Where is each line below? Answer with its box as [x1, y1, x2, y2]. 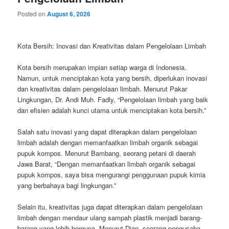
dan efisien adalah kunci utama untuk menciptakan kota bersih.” [17, 105, 207, 115]
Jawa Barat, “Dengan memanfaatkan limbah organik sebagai [17, 158, 196, 169]
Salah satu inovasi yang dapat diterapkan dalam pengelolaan [17, 126, 197, 136]
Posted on [17, 9, 48, 18]
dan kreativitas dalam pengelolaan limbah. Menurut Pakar [17, 83, 188, 94]
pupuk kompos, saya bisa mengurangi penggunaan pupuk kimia [17, 169, 206, 179]
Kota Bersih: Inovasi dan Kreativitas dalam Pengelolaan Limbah [17, 40, 207, 51]
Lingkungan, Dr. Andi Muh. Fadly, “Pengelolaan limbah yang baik [17, 94, 209, 104]
